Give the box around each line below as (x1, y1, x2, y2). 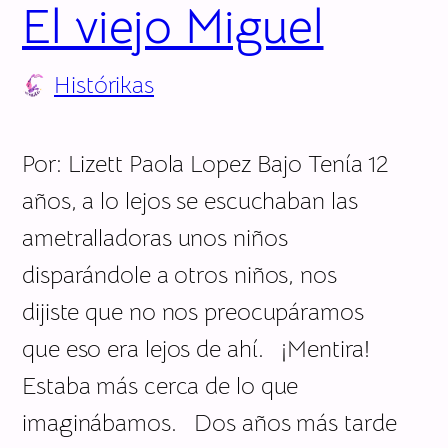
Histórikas (54, 69, 154, 100)
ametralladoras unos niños (22, 222, 288, 253)
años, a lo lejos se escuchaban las (22, 185, 358, 216)
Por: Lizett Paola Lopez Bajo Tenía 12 (22, 148, 390, 179)
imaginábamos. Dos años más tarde (22, 407, 397, 438)
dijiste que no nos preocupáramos (22, 296, 364, 327)
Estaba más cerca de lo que (22, 370, 299, 401)
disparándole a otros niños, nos (22, 259, 337, 290)
